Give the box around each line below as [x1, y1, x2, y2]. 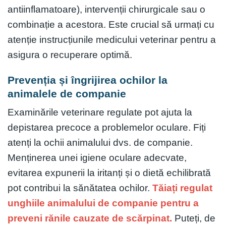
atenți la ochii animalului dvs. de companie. [8, 137, 193, 148]
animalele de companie [8, 87, 126, 99]
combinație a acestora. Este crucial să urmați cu [8, 19, 214, 30]
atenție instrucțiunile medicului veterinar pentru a [8, 34, 216, 45]
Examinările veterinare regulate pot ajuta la [8, 107, 192, 118]
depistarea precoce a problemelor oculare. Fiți [8, 122, 206, 133]
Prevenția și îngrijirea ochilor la [8, 74, 167, 86]
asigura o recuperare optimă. [8, 49, 132, 60]
